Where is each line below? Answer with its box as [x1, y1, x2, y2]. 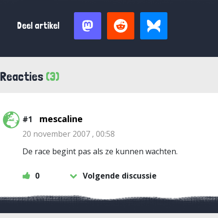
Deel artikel [17, 20, 59, 31]
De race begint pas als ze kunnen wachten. [22, 146, 178, 157]
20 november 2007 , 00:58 [22, 128, 115, 139]
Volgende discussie [83, 170, 157, 181]
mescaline [39, 113, 83, 125]
